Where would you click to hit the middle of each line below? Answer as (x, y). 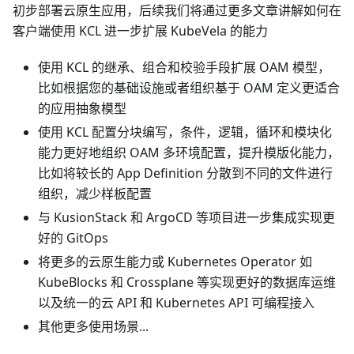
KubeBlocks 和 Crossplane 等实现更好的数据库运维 (187, 282)
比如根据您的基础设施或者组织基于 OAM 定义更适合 (189, 87)
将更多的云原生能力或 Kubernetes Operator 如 (175, 261)
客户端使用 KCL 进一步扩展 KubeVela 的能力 (140, 30)
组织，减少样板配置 (95, 193)
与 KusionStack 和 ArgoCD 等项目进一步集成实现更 (186, 217)
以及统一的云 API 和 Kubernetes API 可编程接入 (176, 302)
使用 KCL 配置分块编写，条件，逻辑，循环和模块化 (185, 132)
